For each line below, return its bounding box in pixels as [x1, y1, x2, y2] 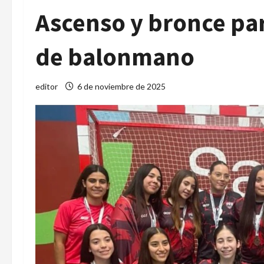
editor [35, 81, 58, 91]
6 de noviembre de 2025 [75, 81, 167, 91]
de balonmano [35, 41, 194, 72]
